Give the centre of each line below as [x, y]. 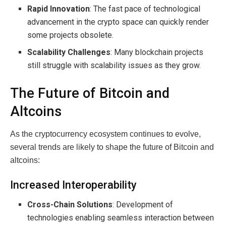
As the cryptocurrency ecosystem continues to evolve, [105, 134]
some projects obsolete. [71, 35]
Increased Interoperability [73, 185]
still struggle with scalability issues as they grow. [114, 65]
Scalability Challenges [69, 52]
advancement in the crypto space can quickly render [118, 22]
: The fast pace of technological [145, 9]
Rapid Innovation [59, 9]
